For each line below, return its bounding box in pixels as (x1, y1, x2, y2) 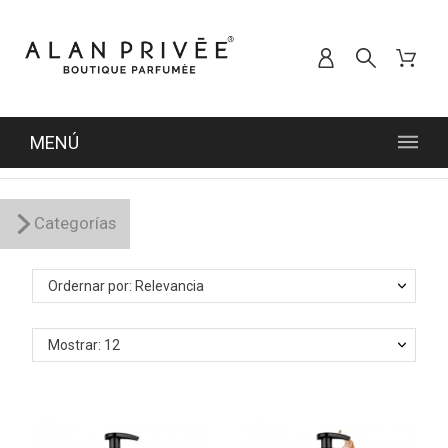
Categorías (34, 213, 116, 234)
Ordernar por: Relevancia (48, 277, 205, 294)
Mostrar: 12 (48, 336, 121, 353)
